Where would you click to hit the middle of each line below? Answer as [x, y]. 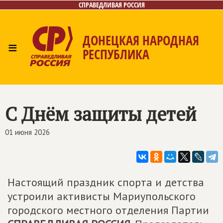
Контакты [191, 92]
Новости [73, 92]
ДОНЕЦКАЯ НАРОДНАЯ [141, 40]
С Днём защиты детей [101, 114]
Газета [147, 92]
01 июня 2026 [27, 132]
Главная [28, 92]
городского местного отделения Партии [108, 210]
